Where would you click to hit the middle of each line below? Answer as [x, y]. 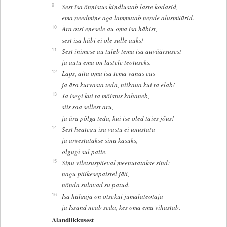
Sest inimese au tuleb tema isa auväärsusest [121, 51]
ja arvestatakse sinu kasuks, [100, 141]
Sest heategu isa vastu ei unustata [108, 129]
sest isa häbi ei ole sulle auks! [102, 40]
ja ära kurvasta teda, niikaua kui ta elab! [118, 85]
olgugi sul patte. [84, 152]
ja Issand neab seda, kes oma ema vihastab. [121, 207]
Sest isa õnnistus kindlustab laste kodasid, [120, 7]
